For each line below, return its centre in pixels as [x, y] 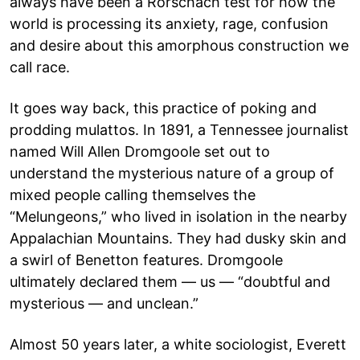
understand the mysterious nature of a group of [172, 173]
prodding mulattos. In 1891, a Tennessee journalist [179, 129]
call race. [40, 67]
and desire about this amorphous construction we [179, 45]
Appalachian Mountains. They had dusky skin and [178, 238]
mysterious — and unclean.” [104, 303]
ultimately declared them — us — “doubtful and [170, 281]
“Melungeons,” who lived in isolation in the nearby [178, 216]
